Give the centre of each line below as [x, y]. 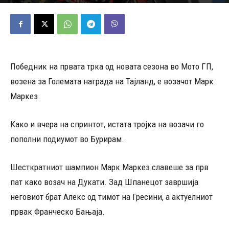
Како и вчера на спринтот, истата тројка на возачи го [107, 124]
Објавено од [25, 5]
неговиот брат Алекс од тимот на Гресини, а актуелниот [111, 197]
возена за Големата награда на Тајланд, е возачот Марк [112, 81]
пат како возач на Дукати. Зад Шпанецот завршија [104, 182]
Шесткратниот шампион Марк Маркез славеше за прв [109, 167]
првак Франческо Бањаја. [58, 212]
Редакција [55, 5]
